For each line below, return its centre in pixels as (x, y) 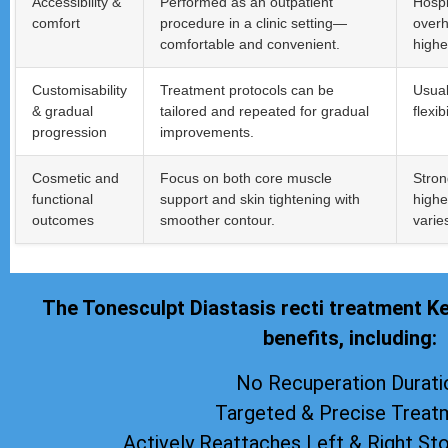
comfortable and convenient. (250, 44)
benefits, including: (350, 338)
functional (62, 199)
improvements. (207, 132)
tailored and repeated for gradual (264, 111)
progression (69, 132)
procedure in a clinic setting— (253, 23)
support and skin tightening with (260, 199)
